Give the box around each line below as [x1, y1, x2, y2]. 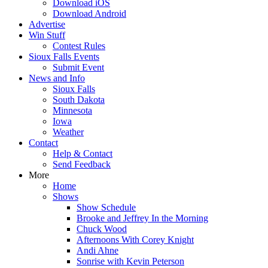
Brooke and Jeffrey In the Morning [77, 213, 208, 223]
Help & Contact [53, 148, 112, 159]
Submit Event [53, 62, 104, 72]
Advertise [29, 19, 65, 29]
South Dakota [53, 95, 105, 105]
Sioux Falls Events [29, 51, 99, 62]
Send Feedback [53, 159, 111, 169]
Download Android [53, 8, 126, 19]
